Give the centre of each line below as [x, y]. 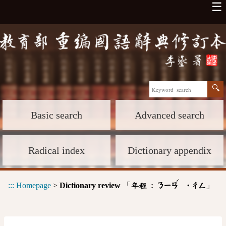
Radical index [56, 150]
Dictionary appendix [169, 150]
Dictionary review [90, 185]
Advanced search [169, 115]
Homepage [34, 185]
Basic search [56, 115]
